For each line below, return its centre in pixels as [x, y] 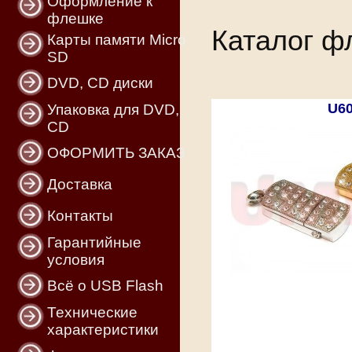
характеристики [103, 330]
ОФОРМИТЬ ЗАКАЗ [116, 153]
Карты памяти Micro [117, 40]
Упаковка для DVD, [113, 110]
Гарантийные [94, 242]
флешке [75, 18]
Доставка [80, 184]
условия [76, 260]
